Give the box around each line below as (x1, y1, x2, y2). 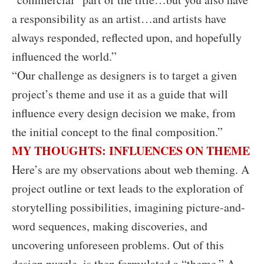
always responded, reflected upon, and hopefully (12, 29, 242, 45)
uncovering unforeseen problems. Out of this (12, 237, 224, 253)
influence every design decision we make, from (12, 105, 236, 121)
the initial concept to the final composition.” (12, 124, 223, 140)
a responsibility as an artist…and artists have (12, 11, 226, 27)
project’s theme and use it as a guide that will (12, 86, 228, 102)
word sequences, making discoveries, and (12, 218, 207, 234)
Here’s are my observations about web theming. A (12, 161, 249, 177)
